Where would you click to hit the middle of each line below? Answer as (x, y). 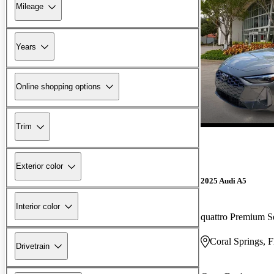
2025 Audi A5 (224, 180)
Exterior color (39, 166)
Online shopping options (58, 86)
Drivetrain (33, 246)
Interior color (38, 206)
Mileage (30, 7)
